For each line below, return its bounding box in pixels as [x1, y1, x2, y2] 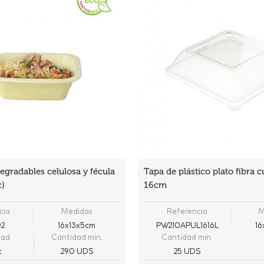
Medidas [61, 206, 93, 216]
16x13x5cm [58, 220, 96, 230]
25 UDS [174, 246, 201, 256]
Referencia [167, 206, 208, 216]
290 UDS [60, 246, 93, 256]
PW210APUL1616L [156, 220, 219, 230]
